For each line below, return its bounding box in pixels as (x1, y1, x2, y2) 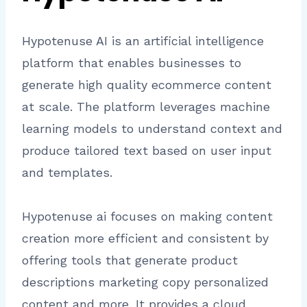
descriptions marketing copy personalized (22, 275, 269, 290)
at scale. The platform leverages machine (22, 99, 270, 114)
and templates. (22, 165, 112, 180)
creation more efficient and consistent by (22, 231, 269, 246)
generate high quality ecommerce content (22, 77, 271, 93)
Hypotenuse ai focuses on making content (22, 209, 273, 224)
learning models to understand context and (22, 121, 282, 136)
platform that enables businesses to (22, 56, 241, 71)
